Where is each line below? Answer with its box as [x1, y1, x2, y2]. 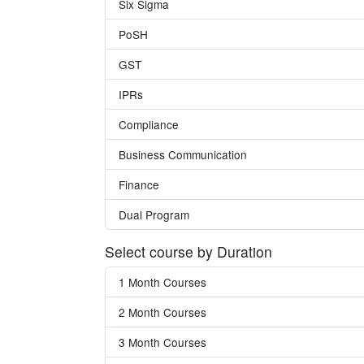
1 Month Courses [119, 274, 206, 290]
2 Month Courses [119, 304, 206, 320]
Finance [119, 176, 159, 193]
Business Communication [119, 146, 247, 162]
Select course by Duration [105, 241, 272, 262]
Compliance [119, 116, 179, 132]
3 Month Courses [119, 334, 206, 350]
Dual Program [119, 206, 189, 223]
